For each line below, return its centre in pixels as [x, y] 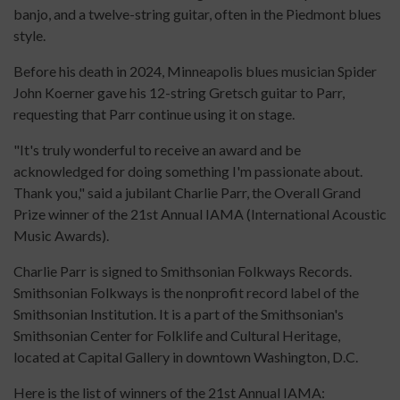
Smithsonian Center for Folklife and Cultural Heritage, [177, 336]
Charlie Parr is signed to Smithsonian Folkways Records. [183, 271]
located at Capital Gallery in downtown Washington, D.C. [186, 357]
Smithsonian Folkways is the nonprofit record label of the [186, 293]
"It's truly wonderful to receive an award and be [157, 150]
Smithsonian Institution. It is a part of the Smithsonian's [179, 314]
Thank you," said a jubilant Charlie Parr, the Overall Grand [187, 193]
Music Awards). [61, 236]
